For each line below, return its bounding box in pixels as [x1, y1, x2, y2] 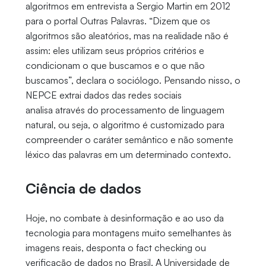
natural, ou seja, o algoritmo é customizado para [25, 119, 224, 131]
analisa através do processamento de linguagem [25, 104, 224, 116]
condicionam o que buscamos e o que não [25, 59, 205, 72]
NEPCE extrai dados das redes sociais [25, 89, 182, 102]
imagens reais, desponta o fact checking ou [25, 242, 206, 254]
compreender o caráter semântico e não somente [25, 134, 233, 146]
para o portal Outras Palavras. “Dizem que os [25, 15, 210, 27]
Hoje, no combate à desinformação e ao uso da [25, 212, 224, 224]
